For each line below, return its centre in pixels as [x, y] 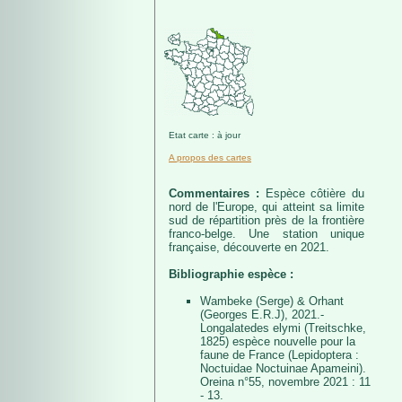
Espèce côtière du [315, 193]
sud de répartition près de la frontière [267, 220]
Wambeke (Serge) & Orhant [272, 301]
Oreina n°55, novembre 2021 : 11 [285, 382]
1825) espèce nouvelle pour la [278, 341]
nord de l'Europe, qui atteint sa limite [267, 207]
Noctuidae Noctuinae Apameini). [283, 368]
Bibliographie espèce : [231, 274]
